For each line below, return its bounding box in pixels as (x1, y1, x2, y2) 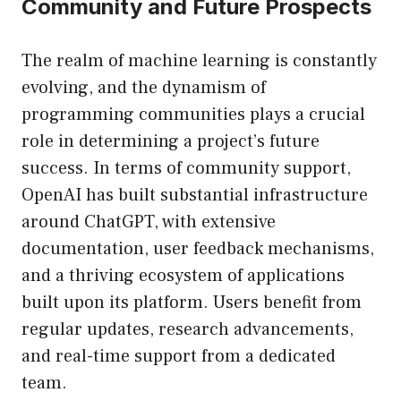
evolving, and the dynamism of (21, 76, 266, 100)
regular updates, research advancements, (21, 318, 354, 342)
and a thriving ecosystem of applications (21, 264, 345, 288)
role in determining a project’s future (21, 130, 320, 154)
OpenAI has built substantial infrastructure (21, 183, 368, 208)
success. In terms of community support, (21, 157, 351, 181)
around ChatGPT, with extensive (21, 210, 276, 235)
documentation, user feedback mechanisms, (21, 237, 374, 261)
